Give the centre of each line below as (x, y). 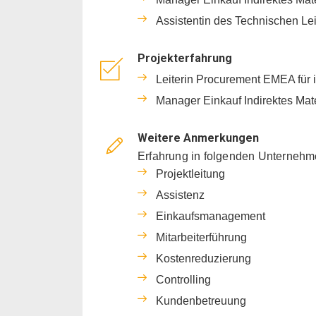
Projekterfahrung (185, 58)
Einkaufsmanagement (211, 216)
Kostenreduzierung (203, 258)
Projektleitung (190, 174)
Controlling (183, 279)
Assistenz (180, 195)
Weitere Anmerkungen (198, 138)
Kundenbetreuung (201, 300)
